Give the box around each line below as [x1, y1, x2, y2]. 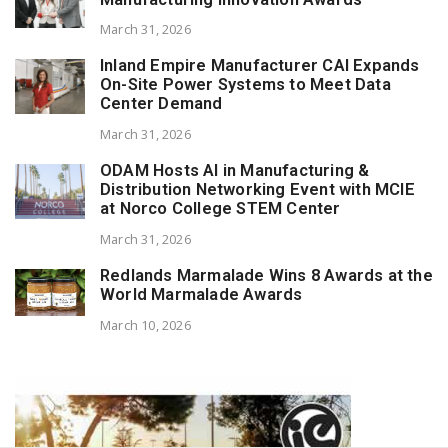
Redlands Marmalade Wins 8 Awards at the [100, 265, 433, 285]
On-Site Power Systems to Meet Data [100, 75, 391, 95]
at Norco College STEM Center [100, 199, 341, 219]
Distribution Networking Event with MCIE [100, 180, 415, 200]
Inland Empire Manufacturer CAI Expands [100, 56, 420, 76]
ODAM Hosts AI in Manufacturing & [100, 161, 370, 181]
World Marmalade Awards [100, 284, 303, 304]
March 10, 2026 [100, 315, 191, 334]
